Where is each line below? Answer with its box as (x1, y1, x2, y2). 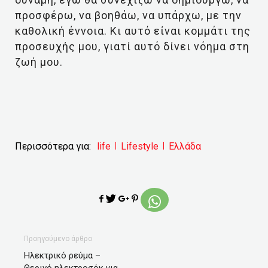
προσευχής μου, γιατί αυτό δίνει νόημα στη (15, 40, 249, 53)
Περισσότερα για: (15, 141, 91, 152)
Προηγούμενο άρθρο (24, 234, 92, 243)
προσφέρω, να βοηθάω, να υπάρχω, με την (15, 9, 242, 22)
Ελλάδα (169, 141, 201, 152)
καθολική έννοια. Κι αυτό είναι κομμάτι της (15, 25, 251, 37)
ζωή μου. (15, 56, 63, 68)
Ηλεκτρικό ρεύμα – (24, 250, 100, 261)
